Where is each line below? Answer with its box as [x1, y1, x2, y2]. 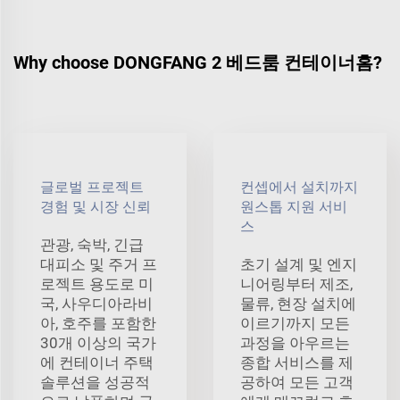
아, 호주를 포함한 [40, 313, 156, 332]
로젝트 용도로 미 [40, 274, 154, 293]
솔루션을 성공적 [40, 372, 150, 391]
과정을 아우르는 [240, 333, 350, 352]
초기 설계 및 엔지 [240, 254, 357, 273]
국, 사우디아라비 [40, 294, 153, 312]
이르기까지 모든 [240, 313, 350, 332]
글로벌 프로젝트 [40, 178, 144, 196]
